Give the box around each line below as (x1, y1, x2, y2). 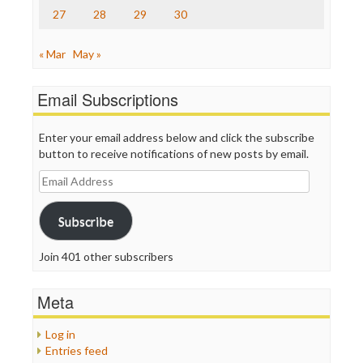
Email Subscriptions (37, 88, 178, 111)
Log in (45, 327, 75, 341)
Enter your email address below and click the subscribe (39, 130, 314, 144)
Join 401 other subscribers (39, 250, 173, 263)
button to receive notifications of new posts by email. (39, 147, 309, 160)
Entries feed (45, 344, 108, 357)
